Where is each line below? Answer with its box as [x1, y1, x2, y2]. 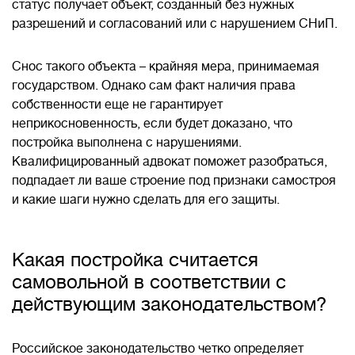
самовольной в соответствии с [12, 271, 286, 293]
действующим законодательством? [12, 293, 326, 315]
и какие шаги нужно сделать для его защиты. [12, 193, 280, 207]
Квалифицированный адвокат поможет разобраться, [12, 155, 327, 169]
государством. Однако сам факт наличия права [12, 78, 296, 93]
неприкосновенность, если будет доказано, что [12, 116, 292, 131]
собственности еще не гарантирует [12, 97, 223, 112]
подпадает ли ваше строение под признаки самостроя [12, 174, 336, 188]
